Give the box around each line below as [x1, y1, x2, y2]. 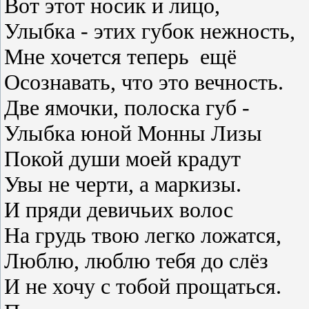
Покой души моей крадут [4, 146, 241, 172]
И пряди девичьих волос [4, 197, 233, 223]
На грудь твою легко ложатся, [4, 223, 281, 248]
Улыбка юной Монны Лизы [4, 121, 262, 146]
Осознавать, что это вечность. [4, 70, 283, 95]
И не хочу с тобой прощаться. [4, 274, 281, 299]
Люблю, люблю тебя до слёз [4, 248, 268, 274]
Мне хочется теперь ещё [4, 44, 237, 70]
